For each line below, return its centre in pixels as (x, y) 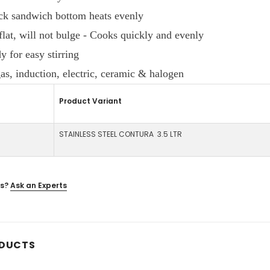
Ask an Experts (39, 185)
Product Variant (92, 101)
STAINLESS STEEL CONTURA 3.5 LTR (121, 134)
